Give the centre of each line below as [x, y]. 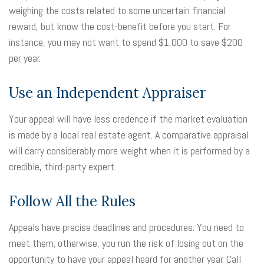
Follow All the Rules [72, 201]
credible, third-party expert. [62, 166]
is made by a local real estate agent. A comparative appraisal [129, 135]
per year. [25, 58]
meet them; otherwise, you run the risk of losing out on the [126, 243]
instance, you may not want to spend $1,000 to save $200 [126, 42]
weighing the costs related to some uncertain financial [117, 10]
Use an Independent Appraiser [107, 93]
